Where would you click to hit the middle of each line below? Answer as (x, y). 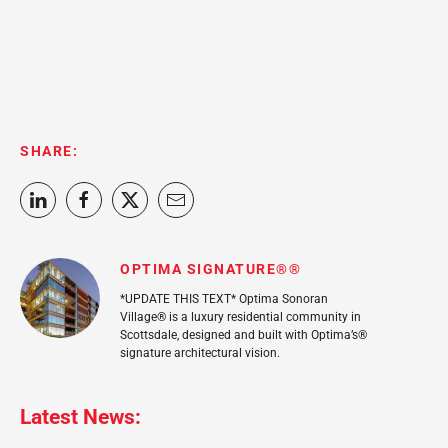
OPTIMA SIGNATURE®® (210, 269)
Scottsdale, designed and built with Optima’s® (243, 335)
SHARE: (49, 151)
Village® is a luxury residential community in (240, 317)
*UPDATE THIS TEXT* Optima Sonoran (224, 299)
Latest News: (80, 417)
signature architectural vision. (200, 353)
